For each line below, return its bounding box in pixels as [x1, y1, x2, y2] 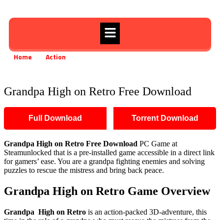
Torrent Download [131, 114, 198, 123]
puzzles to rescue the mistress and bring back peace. [4, 166, 164, 175]
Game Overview [128, 185, 210, 198]
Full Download [28, 114, 82, 123]
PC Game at [137, 139, 177, 148]
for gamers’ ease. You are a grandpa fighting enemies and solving [4, 157, 205, 166]
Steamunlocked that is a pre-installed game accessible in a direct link [4, 148, 215, 157]
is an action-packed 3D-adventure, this [86, 208, 207, 217]
